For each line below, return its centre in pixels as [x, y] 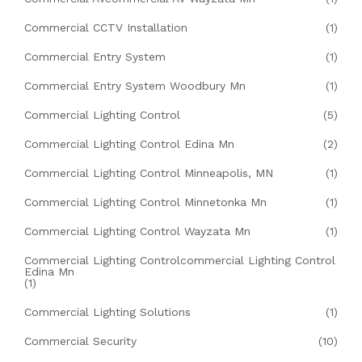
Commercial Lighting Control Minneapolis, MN [149, 173]
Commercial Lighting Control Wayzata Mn [137, 232]
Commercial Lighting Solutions [107, 312]
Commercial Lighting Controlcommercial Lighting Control [180, 261]
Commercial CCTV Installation [106, 28]
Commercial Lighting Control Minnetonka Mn [145, 202]
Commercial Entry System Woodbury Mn [135, 86]
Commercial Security [80, 341]
